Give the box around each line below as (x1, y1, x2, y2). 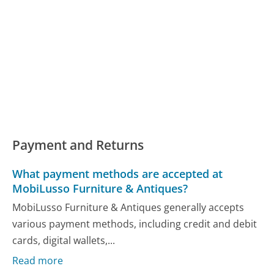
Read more (12, 253, 64, 267)
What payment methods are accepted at (12, 166, 223, 181)
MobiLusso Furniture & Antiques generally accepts (12, 201, 245, 215)
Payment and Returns (12, 136, 144, 154)
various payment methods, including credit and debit (12, 217, 257, 231)
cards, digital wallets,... (12, 234, 116, 248)
